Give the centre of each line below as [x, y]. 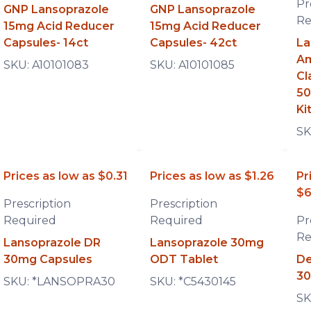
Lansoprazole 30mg [207, 243]
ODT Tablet [184, 259]
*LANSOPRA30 [73, 281]
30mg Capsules [48, 259]
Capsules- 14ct [45, 43]
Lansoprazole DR [52, 243]
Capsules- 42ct [193, 43]
